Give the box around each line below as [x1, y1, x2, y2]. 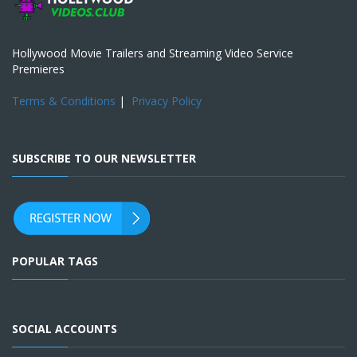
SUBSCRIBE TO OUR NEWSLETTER [12, 151, 196, 167]
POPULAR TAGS [12, 253, 98, 269]
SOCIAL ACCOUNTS [12, 321, 117, 337]
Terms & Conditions [12, 93, 116, 109]
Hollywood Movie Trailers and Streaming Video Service [12, 45, 293, 61]
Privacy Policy [131, 93, 202, 109]
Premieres [12, 61, 65, 77]
